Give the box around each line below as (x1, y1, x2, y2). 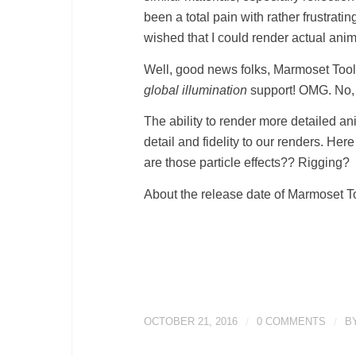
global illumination (144, 83, 247, 97)
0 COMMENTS (257, 315, 326, 327)
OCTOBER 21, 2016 (144, 315, 238, 327)
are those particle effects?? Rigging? (144, 156, 350, 170)
